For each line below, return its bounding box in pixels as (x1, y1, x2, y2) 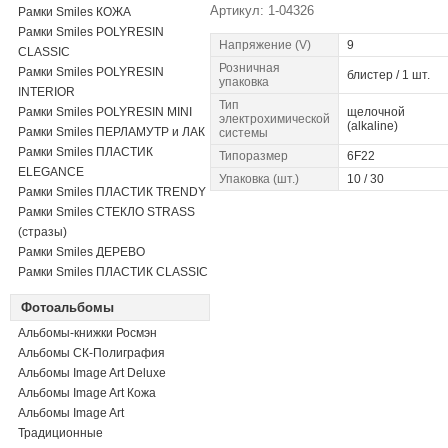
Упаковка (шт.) (219, 172, 299, 186)
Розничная (219, 61, 280, 75)
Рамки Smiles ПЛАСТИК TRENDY (18, 185, 206, 199)
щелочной (347, 105, 405, 119)
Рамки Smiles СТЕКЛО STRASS (18, 205, 195, 219)
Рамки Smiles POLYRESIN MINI (18, 105, 192, 119)
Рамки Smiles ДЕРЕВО (18, 245, 145, 259)
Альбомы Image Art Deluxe (18, 366, 166, 380)
